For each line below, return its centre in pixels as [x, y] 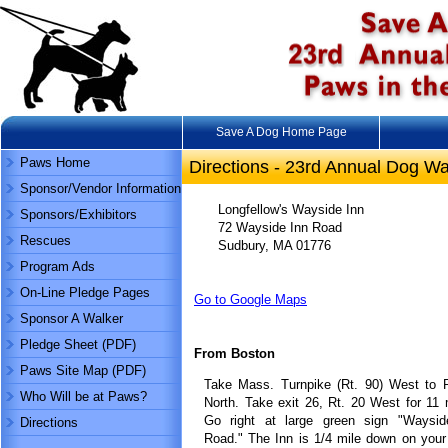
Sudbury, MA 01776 [262, 245]
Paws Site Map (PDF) [83, 370]
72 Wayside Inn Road [268, 227]
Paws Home [55, 162]
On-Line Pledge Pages [85, 292]
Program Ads [57, 266]
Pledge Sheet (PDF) [78, 344]
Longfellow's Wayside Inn [279, 209]
